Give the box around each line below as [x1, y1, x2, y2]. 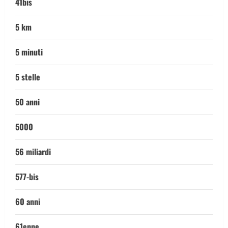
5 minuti [15, 46, 43, 58]
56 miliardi [15, 146, 51, 158]
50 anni [15, 96, 40, 108]
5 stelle [15, 71, 40, 83]
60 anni [15, 195, 40, 208]
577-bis [15, 170, 39, 183]
